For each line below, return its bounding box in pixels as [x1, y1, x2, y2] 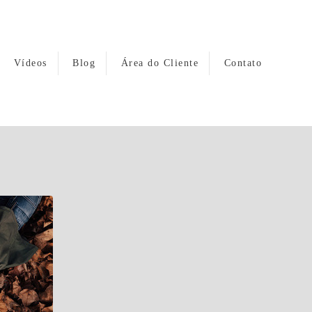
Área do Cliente [120, 57, 198, 68]
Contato [224, 57, 262, 68]
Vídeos [13, 57, 47, 68]
